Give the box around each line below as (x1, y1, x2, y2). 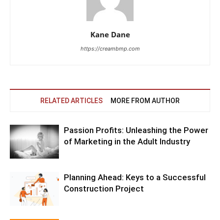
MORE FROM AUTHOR (110, 97, 180, 105)
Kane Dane (90, 29, 130, 40)
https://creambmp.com (80, 45, 140, 53)
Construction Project (64, 184, 144, 194)
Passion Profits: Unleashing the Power (64, 125, 208, 136)
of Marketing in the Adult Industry (64, 137, 190, 147)
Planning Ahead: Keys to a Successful (64, 172, 206, 183)
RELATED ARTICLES (40, 97, 103, 105)
